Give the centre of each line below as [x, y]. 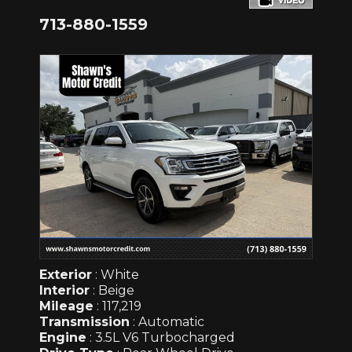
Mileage [66, 306]
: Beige [112, 291]
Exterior [66, 275]
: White [115, 275]
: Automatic [167, 322]
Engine [63, 338]
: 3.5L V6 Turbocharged [161, 338]
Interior [64, 291]
